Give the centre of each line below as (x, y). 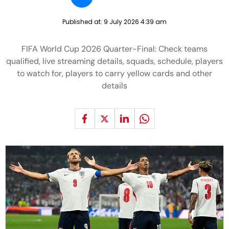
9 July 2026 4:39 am (135, 22)
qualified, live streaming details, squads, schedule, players (114, 61)
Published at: (83, 22)
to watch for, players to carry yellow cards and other (114, 73)
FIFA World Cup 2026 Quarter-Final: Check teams (114, 49)
